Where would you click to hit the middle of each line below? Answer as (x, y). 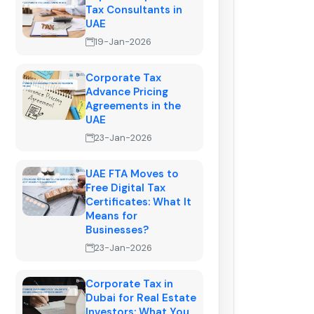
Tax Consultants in (134, 10)
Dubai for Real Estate (141, 298)
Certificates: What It (138, 202)
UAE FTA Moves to (132, 174)
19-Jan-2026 (123, 42)
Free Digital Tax (125, 188)
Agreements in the (133, 106)
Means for (111, 216)
